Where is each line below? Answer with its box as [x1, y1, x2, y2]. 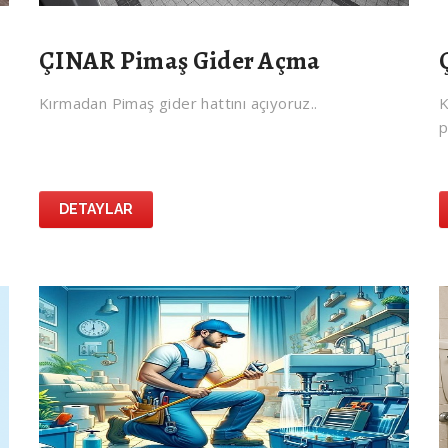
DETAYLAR [59, 201, 133, 218]
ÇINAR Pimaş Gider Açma [39, 44, 321, 79]
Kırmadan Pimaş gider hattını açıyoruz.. [39, 93, 318, 114]
